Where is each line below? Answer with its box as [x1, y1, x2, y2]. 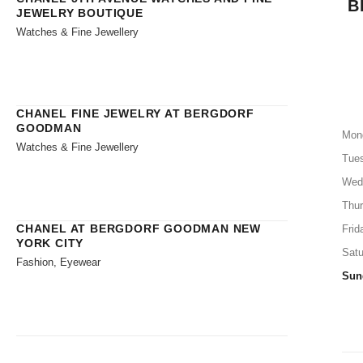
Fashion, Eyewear [16, 255, 100, 268]
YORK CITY [16, 236, 84, 250]
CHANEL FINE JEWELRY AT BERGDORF [16, 106, 254, 120]
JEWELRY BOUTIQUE [16, 6, 143, 19]
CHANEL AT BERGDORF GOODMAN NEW [16, 221, 261, 235]
